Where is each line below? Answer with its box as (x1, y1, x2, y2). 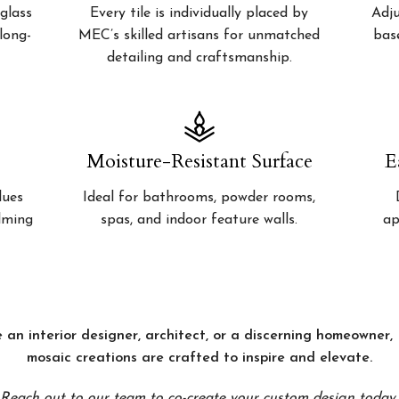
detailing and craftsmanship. (106, 51, 292, 66)
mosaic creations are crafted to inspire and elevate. (26, 351, 372, 366)
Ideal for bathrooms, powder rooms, (83, 191, 316, 206)
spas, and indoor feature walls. (101, 213, 298, 228)
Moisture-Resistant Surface (85, 148, 313, 175)
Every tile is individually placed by (90, 6, 309, 21)
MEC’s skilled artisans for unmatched (78, 28, 321, 44)
